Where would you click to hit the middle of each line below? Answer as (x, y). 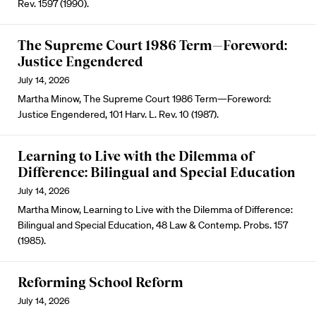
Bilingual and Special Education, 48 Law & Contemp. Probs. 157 (153, 225)
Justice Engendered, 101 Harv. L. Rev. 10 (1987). (118, 114)
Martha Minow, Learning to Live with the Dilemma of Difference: (155, 209)
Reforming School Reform (101, 282)
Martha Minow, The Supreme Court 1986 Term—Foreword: (144, 99)
